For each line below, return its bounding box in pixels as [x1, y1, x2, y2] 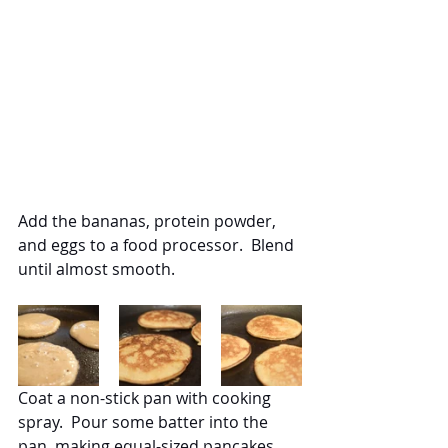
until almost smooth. [18, 257, 175, 280]
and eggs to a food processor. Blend [18, 233, 298, 256]
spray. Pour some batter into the [18, 410, 272, 433]
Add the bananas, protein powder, [18, 209, 280, 232]
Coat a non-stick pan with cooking [18, 386, 275, 409]
